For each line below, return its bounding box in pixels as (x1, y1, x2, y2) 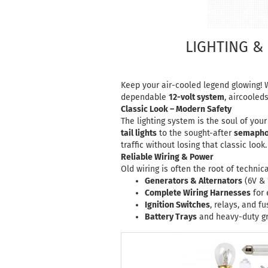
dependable (121, 92, 169, 102)
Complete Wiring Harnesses (145, 188, 251, 198)
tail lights (121, 128, 157, 138)
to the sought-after (157, 128, 234, 138)
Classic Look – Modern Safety (121, 104, 232, 114)
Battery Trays (145, 212, 197, 222)
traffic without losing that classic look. (121, 140, 267, 150)
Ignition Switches (145, 200, 210, 210)
